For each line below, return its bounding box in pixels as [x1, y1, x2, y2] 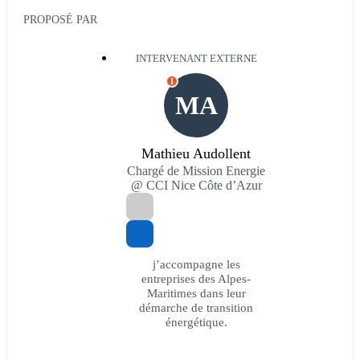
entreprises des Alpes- [141, 272, 251, 286]
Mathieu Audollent [141, 145, 251, 162]
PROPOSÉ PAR [23, 13, 97, 27]
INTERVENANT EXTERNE [135, 53, 257, 65]
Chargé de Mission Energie [127, 164, 265, 178]
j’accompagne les [152, 257, 240, 272]
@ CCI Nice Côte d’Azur [130, 178, 262, 193]
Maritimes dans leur [146, 286, 246, 301]
